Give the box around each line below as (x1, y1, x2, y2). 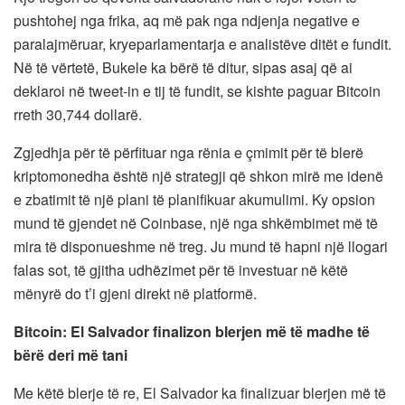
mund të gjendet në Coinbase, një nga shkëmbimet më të (14, 212, 378, 233)
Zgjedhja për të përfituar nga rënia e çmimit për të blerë (14, 141, 363, 163)
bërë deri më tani (14, 344, 127, 365)
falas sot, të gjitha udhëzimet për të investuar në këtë (14, 259, 348, 280)
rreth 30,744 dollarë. (14, 103, 142, 125)
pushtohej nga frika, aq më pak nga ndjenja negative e (14, 9, 360, 31)
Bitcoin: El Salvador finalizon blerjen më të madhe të (14, 320, 370, 342)
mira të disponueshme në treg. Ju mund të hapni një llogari (14, 235, 388, 257)
